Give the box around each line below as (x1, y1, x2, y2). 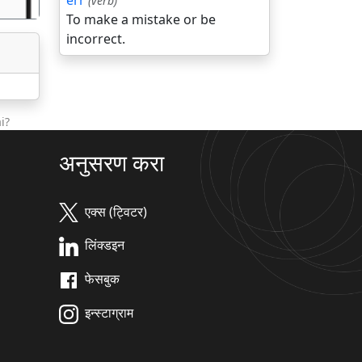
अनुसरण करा (59, 146, 164, 178)
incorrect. (66, 30, 125, 48)
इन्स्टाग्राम (85, 303, 133, 322)
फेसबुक (85, 270, 120, 288)
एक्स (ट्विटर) (85, 202, 147, 221)
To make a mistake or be (66, 11, 216, 28)
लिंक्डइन (85, 236, 124, 255)
